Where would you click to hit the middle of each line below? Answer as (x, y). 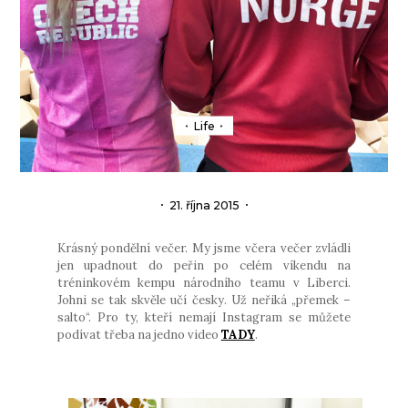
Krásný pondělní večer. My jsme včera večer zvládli (204, 248)
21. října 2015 (204, 205)
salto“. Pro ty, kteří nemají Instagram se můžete (204, 317)
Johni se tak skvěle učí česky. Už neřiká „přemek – (204, 300)
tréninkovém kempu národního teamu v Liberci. (204, 282)
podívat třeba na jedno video (139, 334)
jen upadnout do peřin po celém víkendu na (204, 265)
